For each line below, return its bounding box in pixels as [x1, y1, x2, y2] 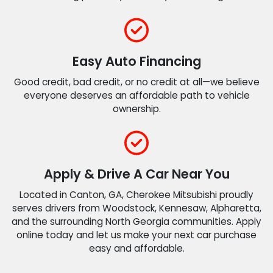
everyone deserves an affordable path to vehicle [23, 88, 250, 102]
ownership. [112, 102, 161, 115]
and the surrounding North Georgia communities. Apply [12, 215, 261, 229]
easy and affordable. [88, 242, 185, 255]
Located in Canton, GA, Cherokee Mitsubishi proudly [19, 188, 253, 202]
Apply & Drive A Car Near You [43, 165, 230, 183]
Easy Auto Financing [72, 52, 201, 70]
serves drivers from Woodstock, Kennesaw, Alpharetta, [12, 202, 261, 215]
